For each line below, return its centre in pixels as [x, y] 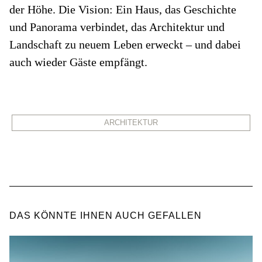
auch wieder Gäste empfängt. [78, 62]
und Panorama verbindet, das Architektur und [117, 27]
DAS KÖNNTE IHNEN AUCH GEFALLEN [106, 215]
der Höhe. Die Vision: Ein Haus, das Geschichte [123, 9]
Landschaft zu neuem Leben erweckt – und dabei [125, 44]
